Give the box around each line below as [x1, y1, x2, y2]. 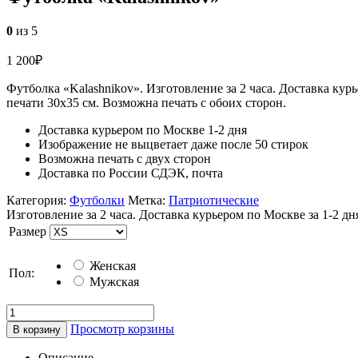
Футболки [70, 193, 125, 208]
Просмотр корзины [70, 322, 174, 336]
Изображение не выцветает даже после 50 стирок [38, 137, 308, 152]
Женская [86, 259, 136, 273]
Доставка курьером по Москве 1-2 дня [38, 123, 247, 137]
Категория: [6, 193, 70, 208]
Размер [9, 225, 46, 239]
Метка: [128, 193, 169, 208]
